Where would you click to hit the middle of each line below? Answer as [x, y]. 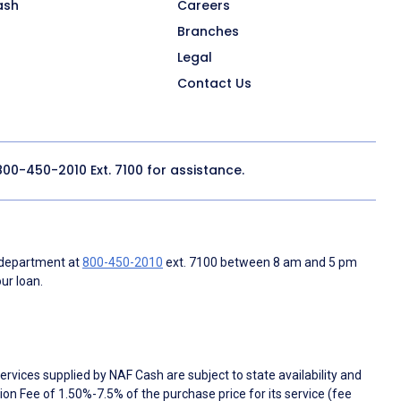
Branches [208, 31]
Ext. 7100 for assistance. [166, 171]
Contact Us [214, 83]
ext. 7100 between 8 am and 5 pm [260, 262]
